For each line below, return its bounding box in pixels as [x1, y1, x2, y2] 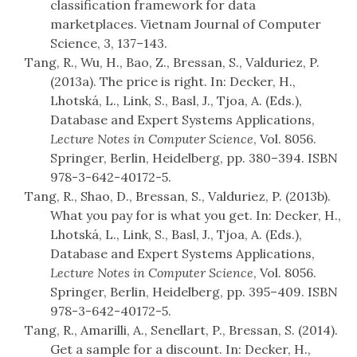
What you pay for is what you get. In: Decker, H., [50, 207, 341, 224]
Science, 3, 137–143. [50, 35, 167, 52]
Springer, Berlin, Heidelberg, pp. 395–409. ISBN [50, 284, 338, 300]
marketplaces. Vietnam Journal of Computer [50, 16, 321, 33]
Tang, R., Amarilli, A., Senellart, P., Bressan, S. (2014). [25, 322, 338, 339]
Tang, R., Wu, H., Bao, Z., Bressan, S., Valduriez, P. [25, 54, 320, 71]
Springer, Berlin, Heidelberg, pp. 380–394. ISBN [50, 150, 338, 167]
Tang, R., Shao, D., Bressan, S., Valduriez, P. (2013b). [25, 188, 331, 205]
